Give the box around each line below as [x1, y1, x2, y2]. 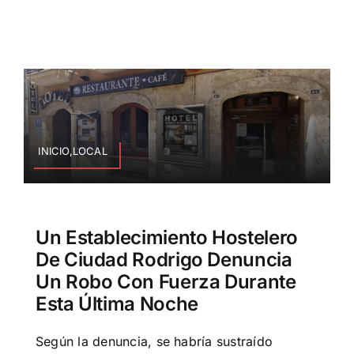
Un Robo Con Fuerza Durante [35, 270, 296, 294]
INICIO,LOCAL [38, 144, 107, 157]
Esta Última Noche [35, 292, 198, 316]
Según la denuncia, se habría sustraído [35, 333, 273, 350]
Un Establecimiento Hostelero [35, 226, 298, 250]
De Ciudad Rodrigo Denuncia [35, 248, 292, 272]
